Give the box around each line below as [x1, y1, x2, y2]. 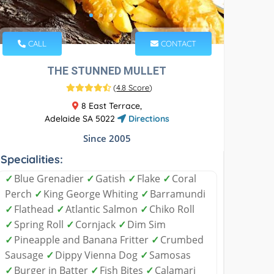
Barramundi [150, 187, 206, 201]
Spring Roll [14, 217, 67, 231]
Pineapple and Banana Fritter [14, 232, 152, 246]
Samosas [149, 248, 191, 262]
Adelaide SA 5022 [44, 113, 117, 124]
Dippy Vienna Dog [55, 248, 141, 262]
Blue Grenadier [14, 171, 87, 185]
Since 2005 [83, 131, 131, 144]
